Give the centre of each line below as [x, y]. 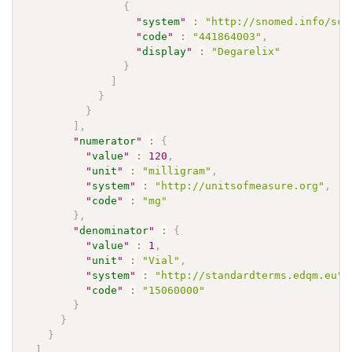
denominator [114, 230]
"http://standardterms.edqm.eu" [249, 275]
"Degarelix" [246, 51]
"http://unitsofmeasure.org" [240, 185]
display [165, 51]
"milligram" [177, 170]
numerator [108, 141]
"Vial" [161, 260]
